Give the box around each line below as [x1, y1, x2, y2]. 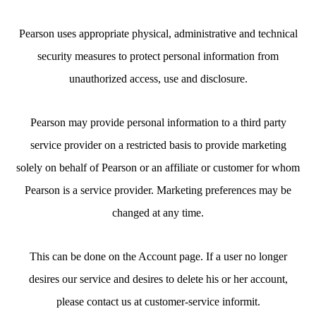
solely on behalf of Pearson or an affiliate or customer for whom [16, 162, 300, 174]
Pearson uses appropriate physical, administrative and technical [18, 28, 298, 39]
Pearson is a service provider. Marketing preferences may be [25, 184, 291, 196]
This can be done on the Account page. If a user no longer [29, 250, 287, 262]
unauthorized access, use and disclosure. [68, 73, 248, 85]
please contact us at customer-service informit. [56, 296, 260, 308]
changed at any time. [112, 207, 204, 219]
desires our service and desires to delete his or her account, [28, 273, 288, 285]
